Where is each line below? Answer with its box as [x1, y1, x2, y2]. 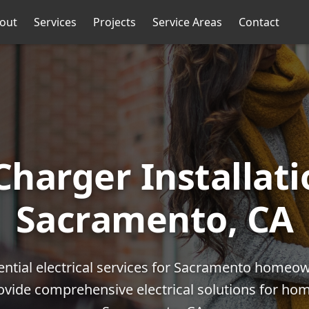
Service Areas [152, 14, 223, 30]
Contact [239, 14, 280, 30]
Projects [93, 14, 137, 30]
